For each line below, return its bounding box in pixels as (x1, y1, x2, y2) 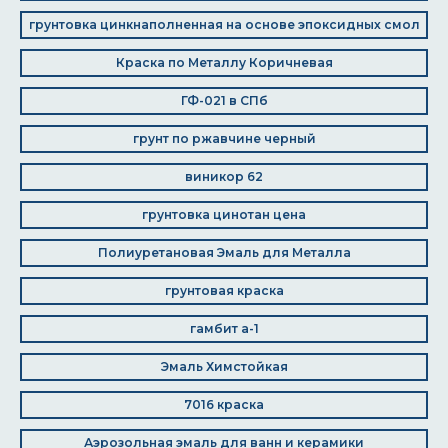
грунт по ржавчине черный (132, 131, 316, 146)
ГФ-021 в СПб (180, 93, 268, 108)
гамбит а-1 (189, 321, 259, 336)
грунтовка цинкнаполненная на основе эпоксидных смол (28, 17, 420, 32)
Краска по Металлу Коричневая (115, 55, 333, 70)
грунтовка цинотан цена (142, 207, 306, 222)
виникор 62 (185, 169, 263, 184)
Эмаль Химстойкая (160, 359, 288, 374)
